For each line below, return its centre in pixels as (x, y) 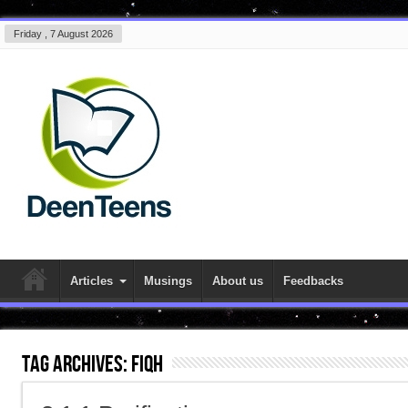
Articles (92, 281)
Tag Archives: (76, 365)
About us (238, 281)
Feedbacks (313, 281)
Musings (168, 281)
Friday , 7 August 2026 (63, 34)
